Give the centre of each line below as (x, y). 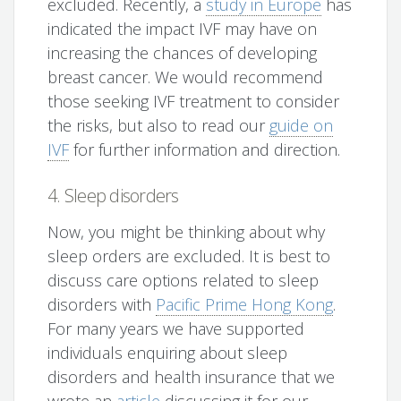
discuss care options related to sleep (183, 281)
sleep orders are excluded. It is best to (189, 256)
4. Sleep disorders (113, 196)
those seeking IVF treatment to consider (194, 102)
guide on (302, 126)
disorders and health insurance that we (192, 377)
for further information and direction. (205, 150)
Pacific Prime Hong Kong (245, 305)
